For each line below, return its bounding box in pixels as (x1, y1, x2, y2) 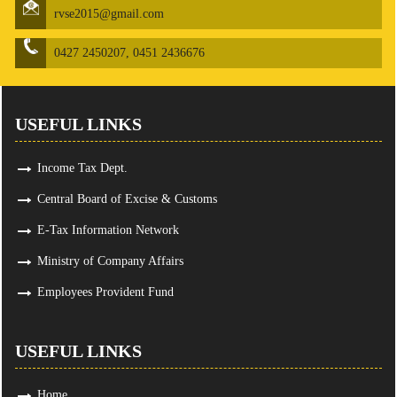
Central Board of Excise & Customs (37, 192, 217, 206)
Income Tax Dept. (37, 161, 128, 175)
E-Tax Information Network (37, 223, 179, 237)
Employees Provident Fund (37, 285, 174, 299)
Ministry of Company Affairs (37, 254, 183, 268)
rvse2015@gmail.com (54, 7, 164, 20)
